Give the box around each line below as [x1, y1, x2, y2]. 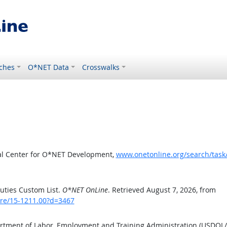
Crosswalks [82, 62, 120, 72]
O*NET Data [28, 62, 69, 72]
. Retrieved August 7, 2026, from [107, 185, 216, 195]
